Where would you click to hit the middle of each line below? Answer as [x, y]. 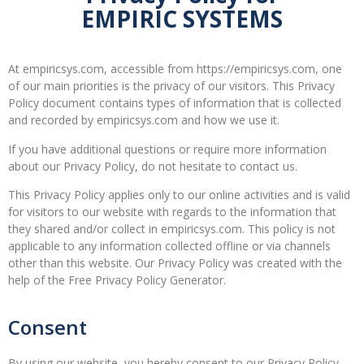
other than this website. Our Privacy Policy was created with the [175, 263]
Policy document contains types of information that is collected [175, 103]
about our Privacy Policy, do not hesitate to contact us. [153, 166]
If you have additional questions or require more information [167, 149]
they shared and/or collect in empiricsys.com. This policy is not [172, 229]
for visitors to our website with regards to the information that [172, 212]
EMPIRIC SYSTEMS [182, 19]
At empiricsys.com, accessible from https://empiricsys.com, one [175, 69]
